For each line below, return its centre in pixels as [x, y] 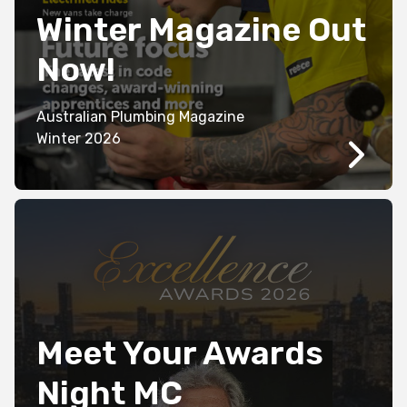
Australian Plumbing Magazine [142, 117]
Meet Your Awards [180, 353]
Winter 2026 [103, 139]
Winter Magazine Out [201, 30]
